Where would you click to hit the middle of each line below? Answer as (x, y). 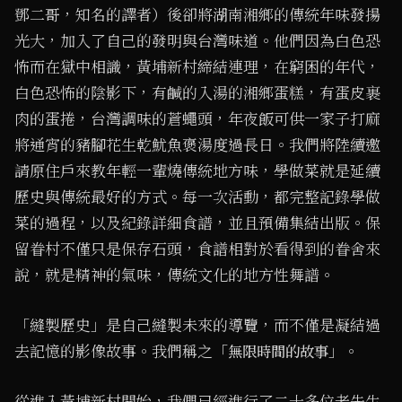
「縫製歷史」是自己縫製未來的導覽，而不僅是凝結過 (197, 325)
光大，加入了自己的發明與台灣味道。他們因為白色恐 (197, 41)
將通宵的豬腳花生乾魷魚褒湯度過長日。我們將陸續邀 (197, 145)
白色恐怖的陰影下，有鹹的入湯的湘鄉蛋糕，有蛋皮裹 (197, 93)
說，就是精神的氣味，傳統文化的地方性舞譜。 (175, 275)
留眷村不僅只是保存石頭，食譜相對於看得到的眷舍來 (197, 249)
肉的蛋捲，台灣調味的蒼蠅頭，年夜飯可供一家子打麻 (197, 119)
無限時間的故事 (278, 351)
